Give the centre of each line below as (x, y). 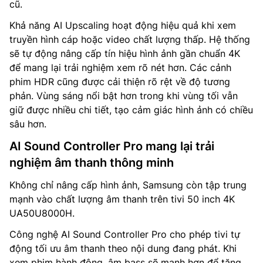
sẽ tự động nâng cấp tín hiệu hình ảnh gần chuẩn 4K (125, 53)
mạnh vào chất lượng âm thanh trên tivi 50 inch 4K (122, 199)
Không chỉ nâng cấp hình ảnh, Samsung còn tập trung (128, 185)
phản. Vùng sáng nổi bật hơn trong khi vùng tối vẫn (124, 95)
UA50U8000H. (42, 213)
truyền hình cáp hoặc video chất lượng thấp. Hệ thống (130, 39)
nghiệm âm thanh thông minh (92, 162)
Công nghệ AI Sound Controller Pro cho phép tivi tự (125, 234)
